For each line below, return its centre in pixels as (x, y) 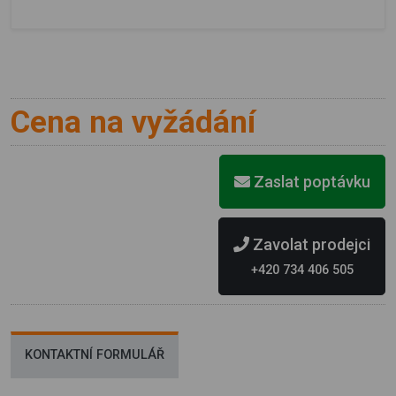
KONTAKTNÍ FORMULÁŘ (95, 355)
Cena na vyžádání (133, 122)
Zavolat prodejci (310, 245)
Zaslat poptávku (310, 182)
